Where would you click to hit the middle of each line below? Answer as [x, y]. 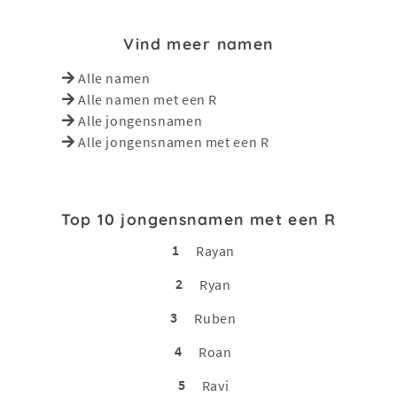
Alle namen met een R [148, 99]
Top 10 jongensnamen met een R [198, 218]
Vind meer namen [198, 43]
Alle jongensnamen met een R [174, 141]
